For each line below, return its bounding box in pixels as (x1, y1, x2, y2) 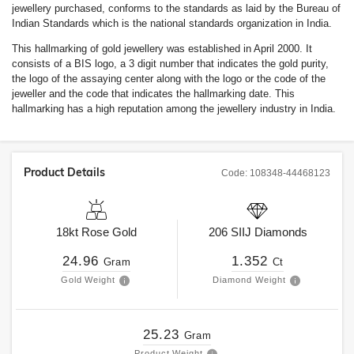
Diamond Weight (213, 275, 286, 284)
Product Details (24, 165, 105, 179)
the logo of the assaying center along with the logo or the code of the (12, 73, 326, 85)
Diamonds (250, 225, 307, 239)
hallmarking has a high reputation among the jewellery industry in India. (12, 103, 336, 115)
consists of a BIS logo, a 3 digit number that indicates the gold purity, (12, 58, 329, 70)
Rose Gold (81, 225, 137, 239)
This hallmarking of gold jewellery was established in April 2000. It (12, 43, 312, 55)
